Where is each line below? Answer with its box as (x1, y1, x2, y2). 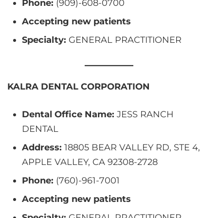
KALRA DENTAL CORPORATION (7, 81, 150, 92)
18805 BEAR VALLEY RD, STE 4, (62, 142, 200, 153)
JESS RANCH (114, 109, 174, 120)
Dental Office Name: (22, 109, 114, 120)
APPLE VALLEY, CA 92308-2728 (22, 156, 158, 167)
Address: (22, 142, 62, 153)
